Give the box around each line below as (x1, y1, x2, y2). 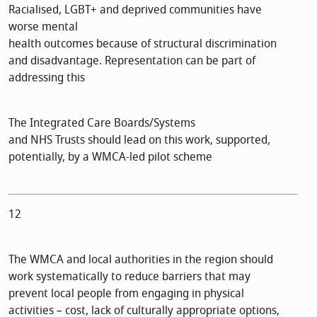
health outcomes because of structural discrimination (8, 35, 277, 52)
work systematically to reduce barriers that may (8, 267, 250, 285)
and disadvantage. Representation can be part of (8, 52, 255, 69)
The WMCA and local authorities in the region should (8, 250, 273, 268)
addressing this (8, 69, 85, 86)
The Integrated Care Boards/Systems (8, 114, 195, 132)
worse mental (8, 18, 78, 35)
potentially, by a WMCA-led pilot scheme (8, 148, 212, 166)
